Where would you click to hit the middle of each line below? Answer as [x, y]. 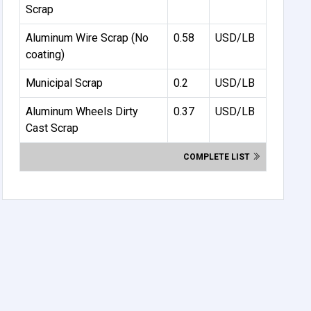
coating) [45, 54]
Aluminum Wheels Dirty [82, 111]
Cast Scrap [52, 128]
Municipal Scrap [65, 83]
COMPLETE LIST [218, 157]
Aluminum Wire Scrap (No [87, 37]
